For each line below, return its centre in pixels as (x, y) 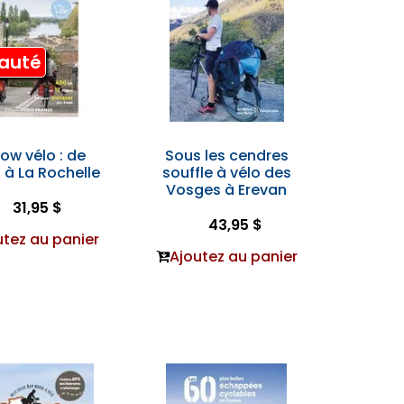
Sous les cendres (226, 156)
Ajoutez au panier (233, 257)
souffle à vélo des (226, 173)
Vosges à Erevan (227, 190)
